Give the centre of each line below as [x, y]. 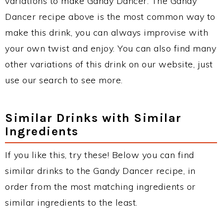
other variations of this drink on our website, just [109, 64]
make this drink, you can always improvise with [107, 33]
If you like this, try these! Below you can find [100, 155]
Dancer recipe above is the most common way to [110, 17]
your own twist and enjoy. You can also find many [111, 49]
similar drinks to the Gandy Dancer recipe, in [100, 171]
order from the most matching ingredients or [100, 187]
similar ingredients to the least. [71, 203]
